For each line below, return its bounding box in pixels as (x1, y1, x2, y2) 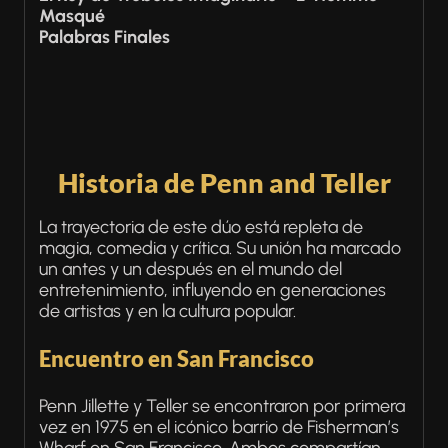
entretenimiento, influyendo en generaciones (39, 279, 386, 301)
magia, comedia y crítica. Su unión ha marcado (39, 237, 401, 259)
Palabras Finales (39, 26, 170, 48)
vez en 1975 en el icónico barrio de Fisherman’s (39, 416, 399, 438)
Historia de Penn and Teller (57, 166, 391, 199)
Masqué (39, 5, 105, 27)
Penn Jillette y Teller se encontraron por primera (39, 395, 405, 417)
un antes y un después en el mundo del (39, 258, 342, 280)
